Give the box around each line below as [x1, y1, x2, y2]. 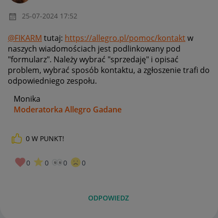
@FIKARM [8, 32, 42, 43]
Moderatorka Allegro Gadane [14, 104, 122, 115]
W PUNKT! [32, 133, 64, 143]
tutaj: [42, 32, 65, 43]
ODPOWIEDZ [88, 193, 129, 203]
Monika [8, 93, 40, 104]
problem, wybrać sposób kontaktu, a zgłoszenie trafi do [8, 64, 210, 75]
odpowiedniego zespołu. [8, 75, 99, 86]
